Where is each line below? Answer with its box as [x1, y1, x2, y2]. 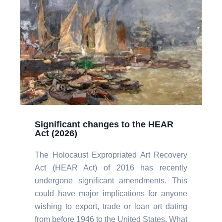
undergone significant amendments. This [35, 176, 187, 185]
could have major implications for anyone [35, 189, 187, 198]
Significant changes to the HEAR [35, 119, 173, 129]
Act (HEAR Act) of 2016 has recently [35, 164, 187, 172]
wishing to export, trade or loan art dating [35, 202, 187, 211]
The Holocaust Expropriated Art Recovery [35, 151, 187, 159]
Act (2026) [35, 128, 77, 138]
